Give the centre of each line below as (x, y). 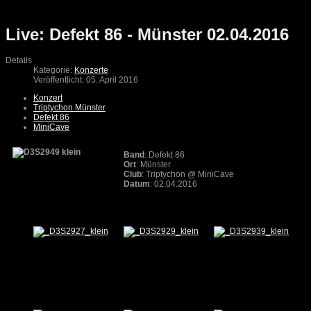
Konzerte (91, 70)
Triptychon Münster (69, 108)
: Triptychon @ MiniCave (189, 175)
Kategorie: (54, 70)
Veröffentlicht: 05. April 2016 (86, 80)
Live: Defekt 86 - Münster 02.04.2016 (147, 35)
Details (19, 61)
